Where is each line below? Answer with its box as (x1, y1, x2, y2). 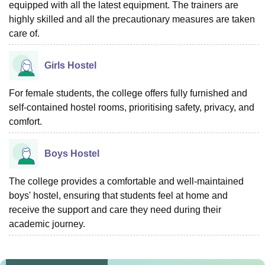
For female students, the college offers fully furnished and (9, 88, 247, 98)
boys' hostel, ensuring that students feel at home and (9, 190, 228, 201)
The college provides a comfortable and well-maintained (9, 176, 244, 186)
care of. (9, 28, 40, 38)
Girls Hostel (44, 60, 96, 70)
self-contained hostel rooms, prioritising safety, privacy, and (9, 102, 254, 112)
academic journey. (9, 219, 85, 229)
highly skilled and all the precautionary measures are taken (9, 14, 255, 24)
